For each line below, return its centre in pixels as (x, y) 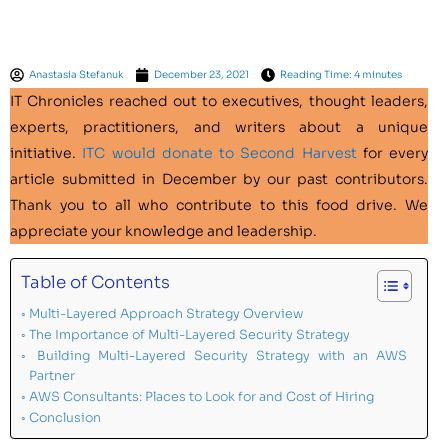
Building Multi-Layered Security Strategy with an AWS (217, 355)
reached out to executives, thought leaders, (268, 100)
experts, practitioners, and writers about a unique (219, 126)
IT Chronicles (57, 100)
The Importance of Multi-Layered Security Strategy (189, 334)
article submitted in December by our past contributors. (219, 178)
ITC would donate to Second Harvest (222, 152)
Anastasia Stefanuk (76, 74)
